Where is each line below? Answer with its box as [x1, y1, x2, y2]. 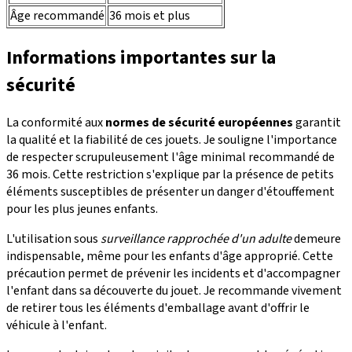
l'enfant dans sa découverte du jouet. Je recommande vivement [6, 282, 342, 300]
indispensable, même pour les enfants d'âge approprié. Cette [6, 247, 333, 266]
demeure [291, 230, 341, 248]
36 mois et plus [109, 6, 190, 24]
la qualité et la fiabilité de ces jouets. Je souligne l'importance [6, 131, 337, 149]
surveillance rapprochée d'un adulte [101, 230, 291, 248]
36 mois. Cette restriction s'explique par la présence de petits [6, 166, 334, 184]
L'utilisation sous [6, 230, 101, 248]
